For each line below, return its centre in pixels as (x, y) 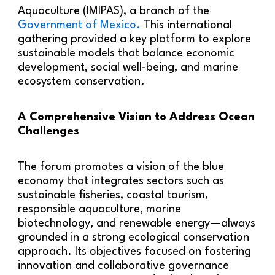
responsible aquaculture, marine (100, 209)
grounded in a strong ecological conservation (134, 237)
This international (187, 25)
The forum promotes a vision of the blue (121, 167)
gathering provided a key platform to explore (135, 39)
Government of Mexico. (79, 25)
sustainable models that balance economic (126, 53)
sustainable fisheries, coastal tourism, (113, 195)
